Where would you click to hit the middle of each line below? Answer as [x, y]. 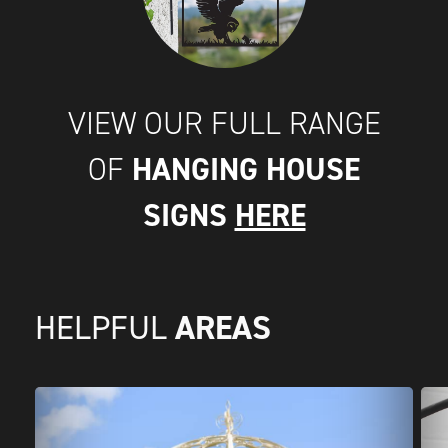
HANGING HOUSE [246, 169]
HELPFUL [105, 327]
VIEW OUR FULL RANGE [224, 123]
